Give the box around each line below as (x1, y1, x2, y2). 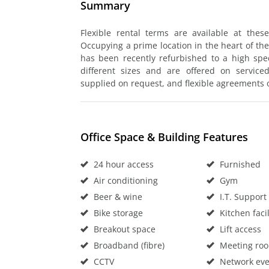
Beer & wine (91, 190, 142, 202)
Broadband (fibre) (91, 239, 165, 251)
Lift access (217, 223, 261, 235)
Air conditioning (91, 174, 158, 186)
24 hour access (91, 158, 154, 170)
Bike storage (91, 207, 143, 219)
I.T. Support (217, 190, 267, 202)
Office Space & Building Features (80, 129, 248, 144)
